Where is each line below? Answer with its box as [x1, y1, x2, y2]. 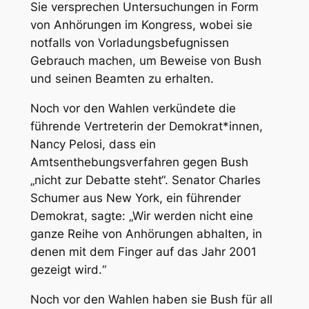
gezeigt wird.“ [30, 263, 106, 277]
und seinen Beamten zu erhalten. [30, 72, 214, 86]
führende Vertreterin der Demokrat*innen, [30, 119, 263, 134]
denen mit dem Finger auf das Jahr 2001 [30, 245, 257, 259]
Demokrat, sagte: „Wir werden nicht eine [30, 209, 253, 223]
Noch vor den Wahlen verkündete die [30, 101, 236, 116]
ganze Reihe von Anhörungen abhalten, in [30, 227, 262, 241]
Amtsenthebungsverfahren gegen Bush [30, 155, 248, 170]
